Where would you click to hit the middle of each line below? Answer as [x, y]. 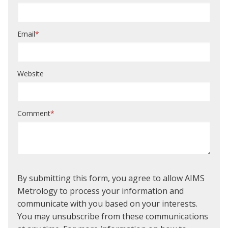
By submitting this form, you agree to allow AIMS [111, 178]
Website [31, 73]
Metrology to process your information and [101, 191]
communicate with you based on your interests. [107, 204]
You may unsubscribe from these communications [113, 217]
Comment [34, 113]
